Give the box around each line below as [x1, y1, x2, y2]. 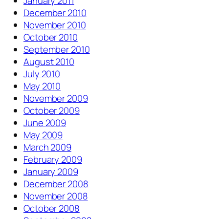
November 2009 [23, 92, 88, 105]
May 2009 [23, 129, 63, 142]
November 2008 [23, 190, 88, 203]
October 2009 [23, 104, 80, 117]
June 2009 [23, 116, 66, 130]
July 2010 [23, 67, 61, 81]
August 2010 [23, 55, 74, 68]
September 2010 [23, 43, 90, 56]
